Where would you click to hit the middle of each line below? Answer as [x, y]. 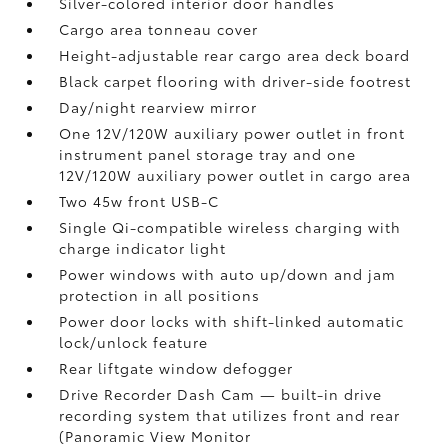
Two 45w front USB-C [139, 201]
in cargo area [361, 175]
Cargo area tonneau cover [159, 29]
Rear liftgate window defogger [176, 368]
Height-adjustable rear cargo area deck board [235, 55]
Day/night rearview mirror [158, 107]
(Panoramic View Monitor [155, 436]
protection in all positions [160, 295]
